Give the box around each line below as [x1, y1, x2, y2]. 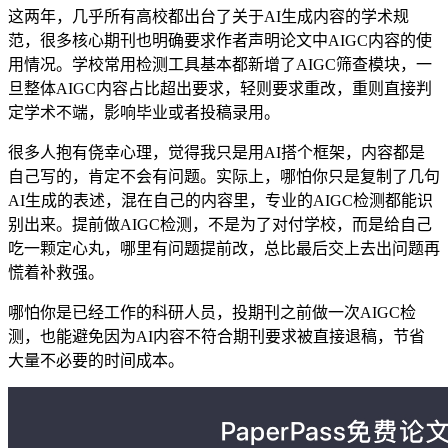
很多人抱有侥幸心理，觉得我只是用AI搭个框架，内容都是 [8, 143, 425, 161]
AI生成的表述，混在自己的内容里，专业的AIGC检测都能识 [8, 191, 433, 209]
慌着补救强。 [8, 263, 104, 281]
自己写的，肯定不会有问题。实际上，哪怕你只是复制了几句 [8, 167, 440, 185]
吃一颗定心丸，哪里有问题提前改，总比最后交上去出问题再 [8, 239, 440, 257]
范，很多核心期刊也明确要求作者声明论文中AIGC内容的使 [8, 31, 432, 49]
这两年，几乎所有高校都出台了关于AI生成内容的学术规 [8, 7, 409, 25]
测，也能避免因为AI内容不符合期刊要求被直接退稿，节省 [8, 327, 425, 345]
